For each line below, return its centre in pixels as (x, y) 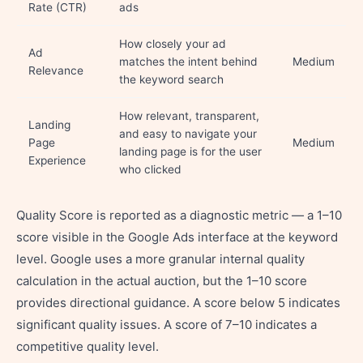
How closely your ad (173, 44)
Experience (57, 160)
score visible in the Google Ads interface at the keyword (177, 237)
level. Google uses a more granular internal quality (160, 259)
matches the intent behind (188, 62)
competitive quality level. (88, 346)
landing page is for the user (190, 152)
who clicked (150, 169)
